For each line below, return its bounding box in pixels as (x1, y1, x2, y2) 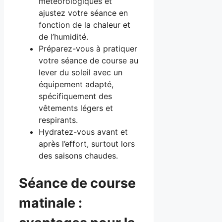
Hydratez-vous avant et (39, 127, 128, 137)
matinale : (19, 195, 82, 212)
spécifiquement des (39, 91, 112, 102)
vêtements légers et (39, 103, 113, 113)
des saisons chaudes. (39, 151, 118, 161)
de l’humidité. (39, 32, 88, 42)
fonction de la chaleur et (39, 20, 130, 30)
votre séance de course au (39, 55, 138, 66)
